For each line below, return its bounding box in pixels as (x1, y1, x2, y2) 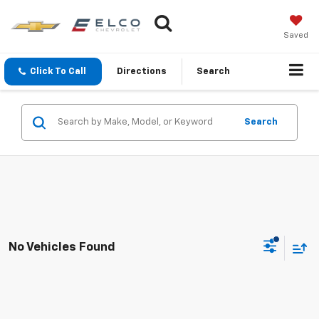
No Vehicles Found (9, 241, 115, 253)
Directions (117, 67, 167, 77)
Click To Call (30, 67, 86, 77)
